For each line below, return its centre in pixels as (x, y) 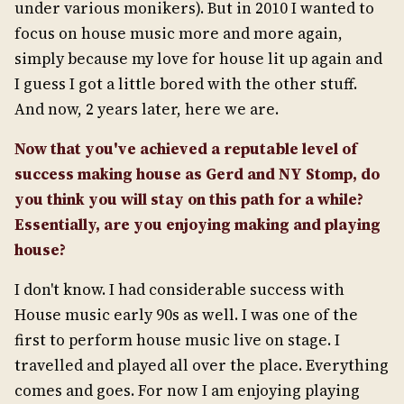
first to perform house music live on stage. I (177, 340)
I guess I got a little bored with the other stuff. (186, 83)
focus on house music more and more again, (179, 33)
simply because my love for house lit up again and (198, 58)
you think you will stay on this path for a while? (189, 199)
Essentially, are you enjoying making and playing (197, 224)
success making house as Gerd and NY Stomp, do (197, 174)
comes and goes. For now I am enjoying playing (187, 390)
